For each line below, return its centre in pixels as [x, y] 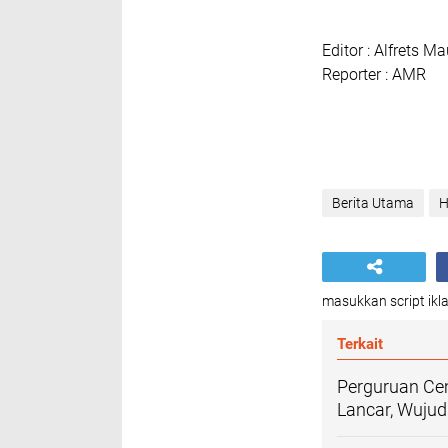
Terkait [360, 344]
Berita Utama [373, 203]
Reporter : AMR [374, 74]
